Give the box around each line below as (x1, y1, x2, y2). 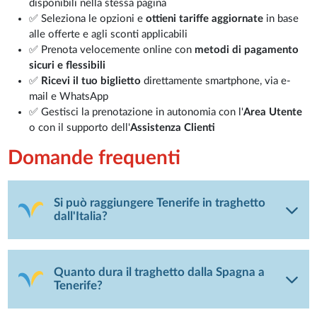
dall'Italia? (54, 210, 108, 222)
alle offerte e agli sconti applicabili (29, 29, 188, 40)
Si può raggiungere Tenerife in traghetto (54, 197, 266, 209)
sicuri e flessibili (29, 60, 106, 71)
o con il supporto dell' (29, 122, 131, 134)
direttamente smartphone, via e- (141, 76, 292, 87)
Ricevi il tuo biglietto (41, 76, 142, 87)
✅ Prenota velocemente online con (29, 45, 195, 56)
